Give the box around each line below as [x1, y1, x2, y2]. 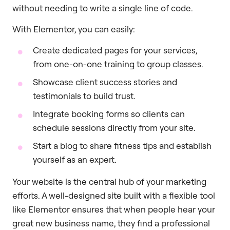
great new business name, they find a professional [12, 218, 210, 229]
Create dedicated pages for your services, [33, 45, 197, 56]
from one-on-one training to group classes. [33, 59, 203, 70]
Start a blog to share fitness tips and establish [33, 140, 212, 151]
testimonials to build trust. [33, 90, 136, 102]
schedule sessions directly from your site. [33, 122, 196, 133]
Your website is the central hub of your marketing [12, 176, 206, 187]
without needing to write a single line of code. [12, 2, 193, 13]
